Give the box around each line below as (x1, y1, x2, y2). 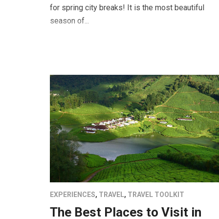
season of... (50, 16, 89, 26)
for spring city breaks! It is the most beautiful (50, 3, 204, 13)
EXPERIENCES (50, 191, 95, 199)
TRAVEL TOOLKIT (128, 191, 184, 199)
